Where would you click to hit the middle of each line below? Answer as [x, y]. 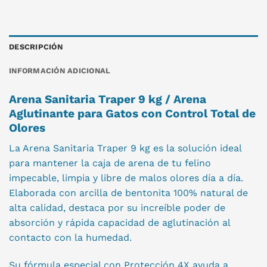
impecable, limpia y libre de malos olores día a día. [126, 178]
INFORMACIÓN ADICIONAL [60, 70]
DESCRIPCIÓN [36, 46]
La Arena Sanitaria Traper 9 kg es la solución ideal [125, 148]
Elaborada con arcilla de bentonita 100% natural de [128, 193]
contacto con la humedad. [70, 238]
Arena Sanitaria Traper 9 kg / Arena [108, 99]
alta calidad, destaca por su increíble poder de [117, 208]
